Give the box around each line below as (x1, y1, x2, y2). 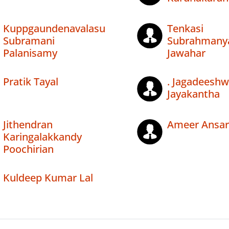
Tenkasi (167, 21, 203, 36)
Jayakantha (167, 87, 220, 101)
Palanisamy (3, 46, 57, 60)
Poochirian (3, 142, 54, 156)
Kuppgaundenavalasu (3, 21, 105, 36)
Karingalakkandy (3, 130, 82, 144)
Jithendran (3, 118, 53, 132)
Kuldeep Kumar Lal (3, 171, 93, 185)
